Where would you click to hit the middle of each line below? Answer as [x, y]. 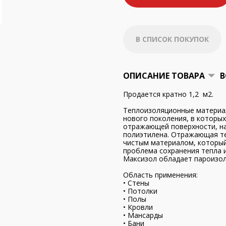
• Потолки [140, 191]
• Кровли [138, 207]
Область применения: [160, 175]
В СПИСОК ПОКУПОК [172, 39]
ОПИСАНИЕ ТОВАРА [164, 76]
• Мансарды [143, 215]
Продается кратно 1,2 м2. [168, 94]
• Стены [136, 183]
